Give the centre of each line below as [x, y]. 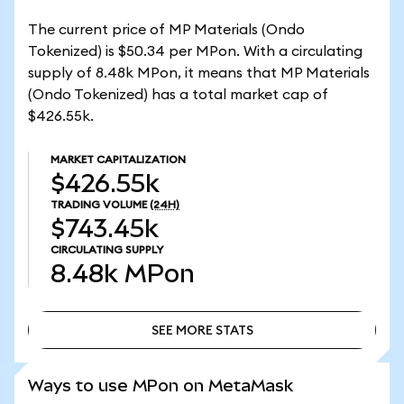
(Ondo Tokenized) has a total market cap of [178, 95]
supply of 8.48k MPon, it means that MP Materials [199, 73]
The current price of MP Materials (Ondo [166, 30]
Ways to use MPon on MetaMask [161, 386]
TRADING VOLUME [99, 205]
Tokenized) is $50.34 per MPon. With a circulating [195, 51]
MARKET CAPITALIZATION [118, 160]
